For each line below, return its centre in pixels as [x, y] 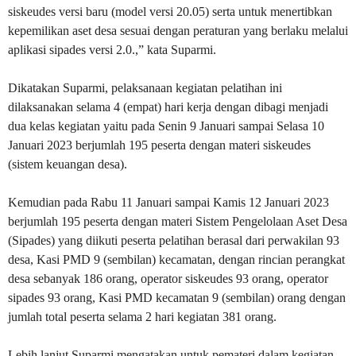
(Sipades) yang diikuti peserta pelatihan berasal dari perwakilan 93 [174, 240]
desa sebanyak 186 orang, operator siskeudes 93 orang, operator [168, 278]
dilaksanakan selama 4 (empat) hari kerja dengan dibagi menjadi [168, 106]
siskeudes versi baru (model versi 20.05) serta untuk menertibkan [170, 11]
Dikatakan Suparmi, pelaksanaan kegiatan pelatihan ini [145, 87]
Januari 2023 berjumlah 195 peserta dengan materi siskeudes [159, 145]
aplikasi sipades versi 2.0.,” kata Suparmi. [112, 49]
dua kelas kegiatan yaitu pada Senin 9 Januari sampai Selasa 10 [166, 126]
